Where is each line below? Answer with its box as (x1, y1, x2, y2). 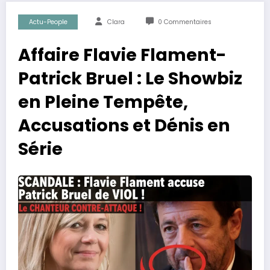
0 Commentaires (157, 17, 212, 27)
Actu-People (28, 17, 67, 27)
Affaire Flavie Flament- (18, 43, 227, 67)
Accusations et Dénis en (18, 113, 230, 137)
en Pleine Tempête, (18, 90, 188, 114)
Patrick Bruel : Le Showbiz (18, 66, 242, 90)
